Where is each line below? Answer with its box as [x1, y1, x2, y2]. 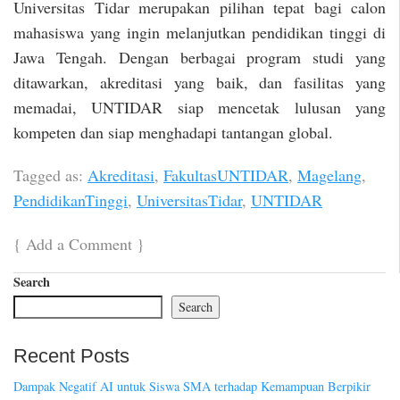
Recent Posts [13, 344, 129, 367]
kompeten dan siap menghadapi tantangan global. [13, 121, 333, 143]
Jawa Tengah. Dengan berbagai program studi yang [13, 46, 386, 68]
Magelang [297, 164, 362, 187]
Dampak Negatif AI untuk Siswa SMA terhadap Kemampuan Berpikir [13, 378, 371, 396]
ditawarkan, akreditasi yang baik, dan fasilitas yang [13, 71, 386, 93]
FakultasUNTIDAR [163, 164, 288, 187]
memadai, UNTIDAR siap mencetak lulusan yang [13, 96, 386, 118]
